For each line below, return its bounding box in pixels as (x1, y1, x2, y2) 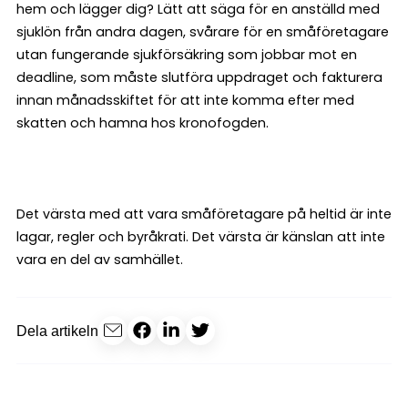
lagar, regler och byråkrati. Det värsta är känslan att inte (16, 228, 385, 246)
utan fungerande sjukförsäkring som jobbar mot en (16, 46, 357, 64)
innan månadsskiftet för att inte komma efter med (16, 91, 354, 109)
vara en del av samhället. (16, 250, 183, 269)
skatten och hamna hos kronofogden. (16, 114, 269, 132)
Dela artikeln (16, 322, 98, 339)
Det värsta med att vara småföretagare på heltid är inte (16, 205, 392, 223)
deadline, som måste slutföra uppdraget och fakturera (16, 68, 382, 87)
